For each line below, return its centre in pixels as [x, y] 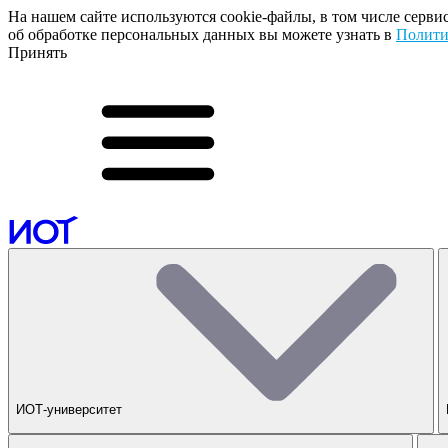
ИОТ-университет [71, 410]
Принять [37, 52]
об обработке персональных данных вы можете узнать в [202, 34]
